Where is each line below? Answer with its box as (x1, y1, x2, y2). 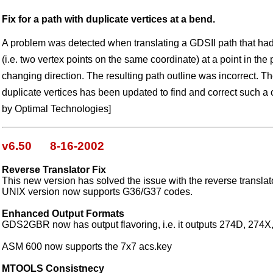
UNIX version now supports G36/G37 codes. (2, 186, 193, 197)
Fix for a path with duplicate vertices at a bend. (2, 14, 215, 25)
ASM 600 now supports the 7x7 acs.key (2, 241, 172, 252)
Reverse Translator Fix (2, 164, 106, 175)
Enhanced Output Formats (2, 208, 124, 219)
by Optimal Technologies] (2, 104, 111, 115)
